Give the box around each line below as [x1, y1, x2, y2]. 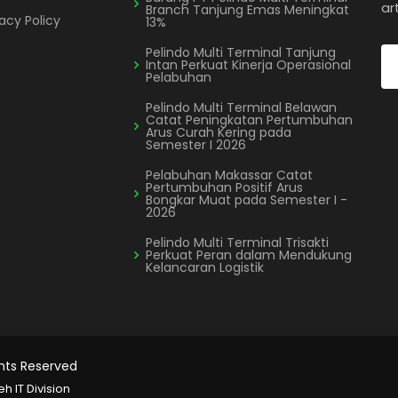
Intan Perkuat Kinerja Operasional [146, 55, 351, 74]
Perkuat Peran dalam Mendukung [146, 245, 352, 264]
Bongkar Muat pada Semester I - [146, 190, 347, 209]
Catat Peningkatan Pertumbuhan [146, 110, 353, 129]
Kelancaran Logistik [146, 258, 264, 276]
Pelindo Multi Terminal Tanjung [146, 43, 336, 61]
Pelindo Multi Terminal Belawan [146, 98, 337, 116]
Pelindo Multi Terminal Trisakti [146, 233, 329, 251]
